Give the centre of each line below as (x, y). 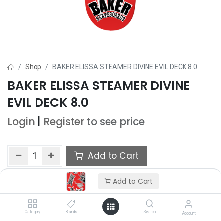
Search (150, 212)
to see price (116, 122)
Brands (72, 212)
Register (64, 122)
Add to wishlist (43, 179)
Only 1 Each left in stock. (47, 196)
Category (32, 212)
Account (189, 213)
